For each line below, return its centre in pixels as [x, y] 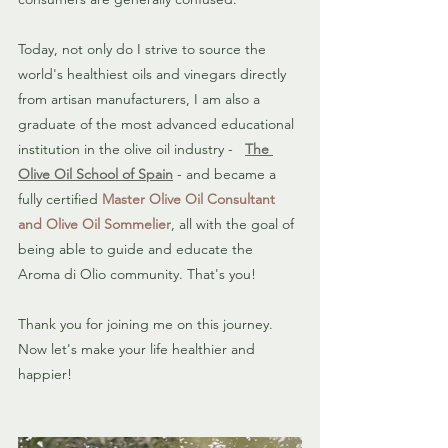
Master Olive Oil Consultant [190, 199]
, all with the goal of [234, 224]
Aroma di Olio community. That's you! [137, 274]
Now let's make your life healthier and [138, 349]
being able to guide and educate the [137, 249]
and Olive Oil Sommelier [94, 224]
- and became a [226, 174]
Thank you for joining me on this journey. [147, 324]
